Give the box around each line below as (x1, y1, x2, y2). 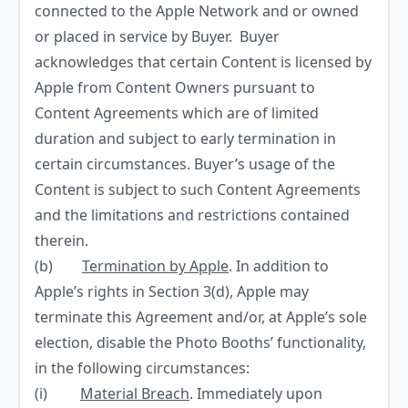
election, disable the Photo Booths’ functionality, (35, 332, 366, 352)
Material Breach (80, 383, 189, 403)
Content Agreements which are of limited (35, 103, 319, 123)
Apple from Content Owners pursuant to (35, 77, 315, 97)
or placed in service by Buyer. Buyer (35, 26, 280, 46)
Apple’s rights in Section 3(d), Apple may (35, 281, 309, 301)
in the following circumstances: (35, 358, 250, 378)
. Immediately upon (189, 383, 322, 403)
